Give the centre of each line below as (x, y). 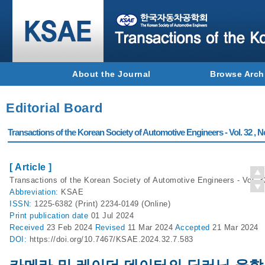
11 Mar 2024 (151, 227)
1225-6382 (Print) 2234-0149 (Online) (102, 204)
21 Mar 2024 (235, 227)
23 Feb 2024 (71, 227)
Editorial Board (54, 108)
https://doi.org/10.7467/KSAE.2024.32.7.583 (111, 239)
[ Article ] (31, 167)
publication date (60, 216)
